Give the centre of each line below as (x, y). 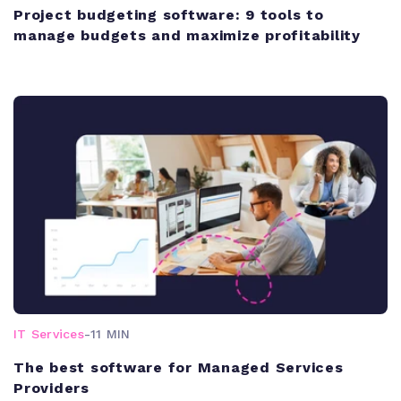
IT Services (49, 333)
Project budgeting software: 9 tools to (169, 14)
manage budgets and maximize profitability (187, 35)
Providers (51, 388)
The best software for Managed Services (179, 367)
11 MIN (111, 333)
